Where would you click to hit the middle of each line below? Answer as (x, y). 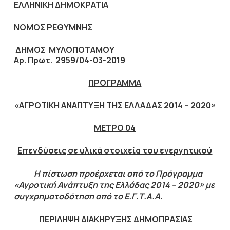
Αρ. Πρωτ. (34, 60)
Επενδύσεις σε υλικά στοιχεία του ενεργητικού (115, 150)
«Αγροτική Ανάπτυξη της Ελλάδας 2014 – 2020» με (114, 185)
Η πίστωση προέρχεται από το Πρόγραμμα (118, 174)
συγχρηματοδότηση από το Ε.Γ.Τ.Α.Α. (88, 196)
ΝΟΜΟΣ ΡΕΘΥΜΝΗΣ (53, 27)
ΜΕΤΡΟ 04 (115, 128)
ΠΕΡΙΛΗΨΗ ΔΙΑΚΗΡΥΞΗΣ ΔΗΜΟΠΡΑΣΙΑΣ (115, 219)
